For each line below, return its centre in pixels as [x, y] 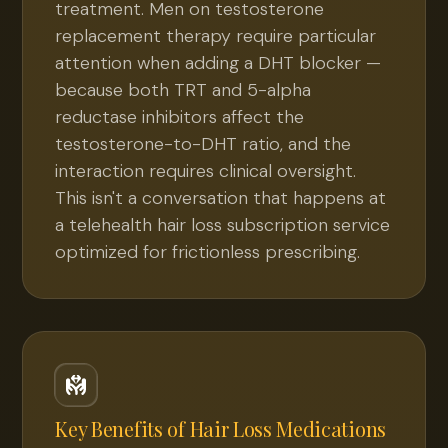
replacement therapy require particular [216, 36]
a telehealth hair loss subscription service [223, 225]
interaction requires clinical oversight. [206, 171]
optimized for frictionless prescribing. [208, 252]
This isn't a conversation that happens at [221, 198]
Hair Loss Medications [287, 428]
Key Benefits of [120, 428]
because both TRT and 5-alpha [183, 90]
